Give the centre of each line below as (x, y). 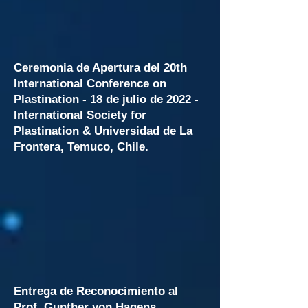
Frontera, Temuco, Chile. (81, 147)
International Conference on (90, 84)
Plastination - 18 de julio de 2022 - (106, 99)
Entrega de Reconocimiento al (96, 291)
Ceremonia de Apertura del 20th (100, 68)
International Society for (80, 115)
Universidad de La (143, 131)
